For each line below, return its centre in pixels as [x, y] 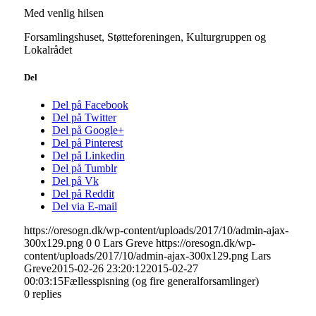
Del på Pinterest [87, 143]
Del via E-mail [84, 207]
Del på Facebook [90, 105]
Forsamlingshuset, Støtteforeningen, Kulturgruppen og [145, 37]
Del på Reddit [83, 194]
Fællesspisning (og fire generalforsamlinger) [161, 281]
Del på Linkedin [88, 156]
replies [47, 294]
